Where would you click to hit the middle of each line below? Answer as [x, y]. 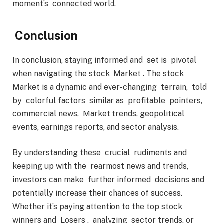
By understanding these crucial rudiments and [100, 153]
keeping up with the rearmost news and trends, [100, 166]
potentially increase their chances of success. [97, 193]
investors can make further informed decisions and [108, 180]
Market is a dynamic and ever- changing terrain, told [111, 87]
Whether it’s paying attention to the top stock [97, 207]
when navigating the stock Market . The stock [99, 73]
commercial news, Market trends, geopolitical [98, 113]
